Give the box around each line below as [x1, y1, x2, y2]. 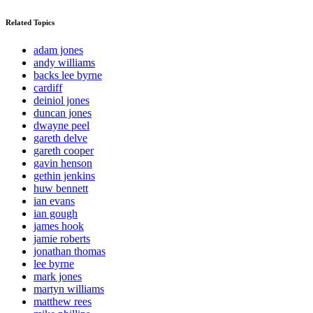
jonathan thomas [34, 245, 105, 258]
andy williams [34, 57, 95, 69]
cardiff [34, 82, 62, 94]
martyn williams [34, 283, 104, 296]
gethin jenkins [34, 170, 95, 182]
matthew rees [34, 296, 92, 308]
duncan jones [34, 107, 92, 119]
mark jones [34, 270, 82, 283]
